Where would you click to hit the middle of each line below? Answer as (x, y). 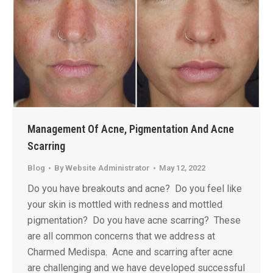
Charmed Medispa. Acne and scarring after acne (130, 252)
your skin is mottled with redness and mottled (125, 204)
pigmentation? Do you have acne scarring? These (134, 220)
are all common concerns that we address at (121, 236)
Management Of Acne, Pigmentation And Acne (131, 129)
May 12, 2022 (182, 168)
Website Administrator (108, 168)
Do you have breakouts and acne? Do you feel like (135, 189)
